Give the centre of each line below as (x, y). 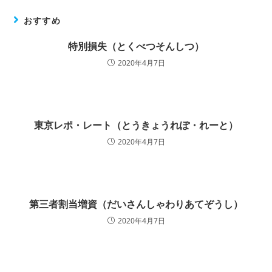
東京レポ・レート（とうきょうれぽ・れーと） (136, 125)
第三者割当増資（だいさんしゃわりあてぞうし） (136, 204)
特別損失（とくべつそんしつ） (136, 46)
